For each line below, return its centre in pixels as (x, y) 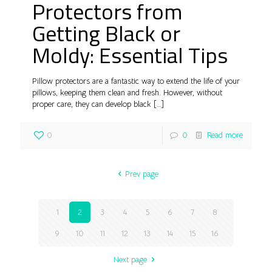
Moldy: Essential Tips (130, 55)
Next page (131, 259)
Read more (225, 135)
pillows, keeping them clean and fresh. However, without (127, 92)
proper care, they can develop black (92, 104)
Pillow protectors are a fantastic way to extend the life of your (136, 81)
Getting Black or (106, 33)
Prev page (141, 174)
